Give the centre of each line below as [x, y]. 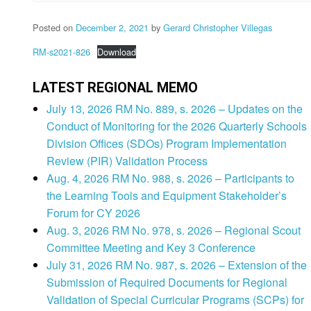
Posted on [54, 28]
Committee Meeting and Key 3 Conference [151, 248]
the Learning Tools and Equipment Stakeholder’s [167, 196]
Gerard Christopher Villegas [218, 28]
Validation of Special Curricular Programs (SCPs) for [175, 300]
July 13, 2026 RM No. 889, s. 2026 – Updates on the [175, 109]
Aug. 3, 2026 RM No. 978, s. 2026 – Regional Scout [174, 230]
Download [116, 52]
